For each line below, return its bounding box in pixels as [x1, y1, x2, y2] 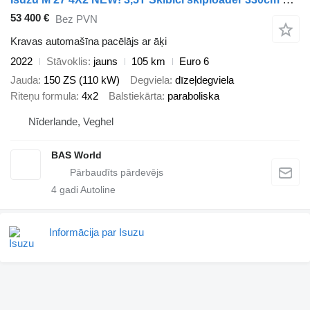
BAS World [51, 149, 102, 161]
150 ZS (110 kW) [44, 73, 120, 86]
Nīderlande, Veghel [28, 116, 113, 128]
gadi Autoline [57, 184, 116, 196]
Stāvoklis [46, 55, 88, 68]
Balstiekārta [109, 89, 162, 102]
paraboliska [167, 89, 219, 102]
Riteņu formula [10, 89, 76, 102]
